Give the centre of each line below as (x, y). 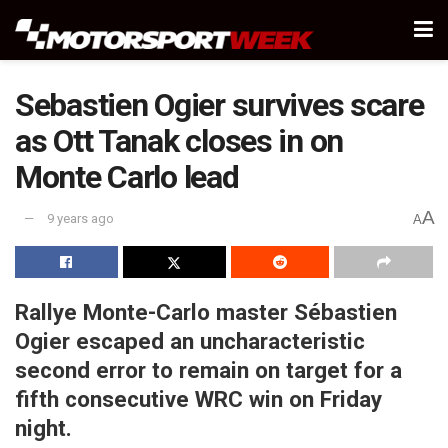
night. (43, 427)
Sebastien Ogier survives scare (219, 105)
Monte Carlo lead (127, 177)
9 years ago (80, 219)
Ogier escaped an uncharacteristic (190, 340)
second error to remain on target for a (208, 369)
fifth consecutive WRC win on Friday (198, 398)
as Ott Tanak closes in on (179, 141)
